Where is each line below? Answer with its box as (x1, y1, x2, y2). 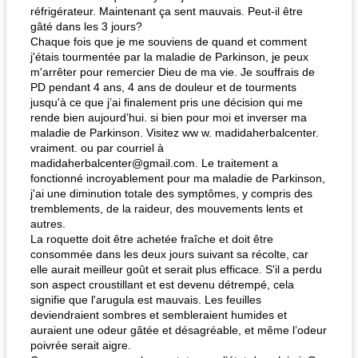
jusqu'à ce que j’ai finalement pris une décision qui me (30, 96, 303, 109)
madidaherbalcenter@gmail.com (30, 157, 195, 169)
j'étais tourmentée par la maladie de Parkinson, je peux (30, 50, 308, 63)
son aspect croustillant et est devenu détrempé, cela (30, 278, 294, 291)
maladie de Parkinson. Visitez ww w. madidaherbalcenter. (30, 126, 319, 139)
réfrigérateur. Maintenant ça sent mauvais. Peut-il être (30, 5, 303, 18)
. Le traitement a (195, 157, 278, 169)
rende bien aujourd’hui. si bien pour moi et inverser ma (30, 111, 307, 124)
